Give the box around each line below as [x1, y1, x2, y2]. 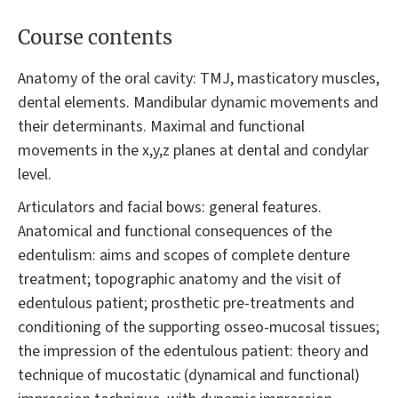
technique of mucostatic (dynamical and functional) [18, 364, 360, 387]
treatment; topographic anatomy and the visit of [18, 268, 341, 291]
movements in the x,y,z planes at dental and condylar [18, 139, 369, 163]
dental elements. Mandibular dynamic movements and [18, 92, 378, 115]
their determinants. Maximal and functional [18, 115, 305, 139]
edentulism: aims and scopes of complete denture [18, 244, 350, 267]
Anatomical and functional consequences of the [18, 220, 332, 243]
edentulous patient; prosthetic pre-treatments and [18, 292, 354, 315]
